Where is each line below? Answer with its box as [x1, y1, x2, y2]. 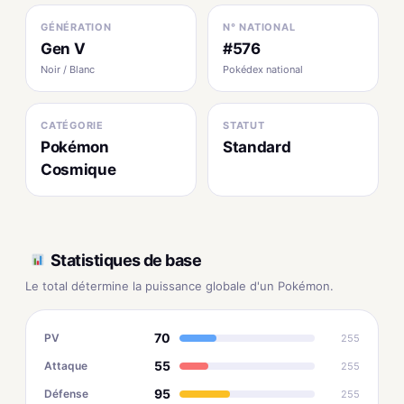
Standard [223, 138, 291, 156]
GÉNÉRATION [41, 21, 112, 33]
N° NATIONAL [223, 21, 296, 33]
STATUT [223, 119, 265, 132]
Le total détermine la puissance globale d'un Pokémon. [25, 279, 334, 293]
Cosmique [41, 161, 116, 179]
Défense [44, 386, 88, 400]
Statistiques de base [50, 250, 202, 270]
